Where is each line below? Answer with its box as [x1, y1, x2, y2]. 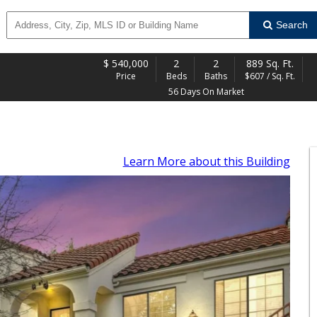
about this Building [188, 154, 290, 169]
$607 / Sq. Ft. [244, 70, 295, 82]
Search [275, 19, 308, 30]
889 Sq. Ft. [246, 57, 294, 70]
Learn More [122, 154, 189, 169]
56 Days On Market [168, 86, 244, 98]
